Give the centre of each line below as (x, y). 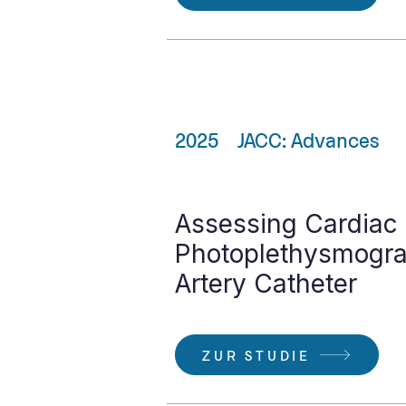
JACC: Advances (308, 140)
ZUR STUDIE (256, 355)
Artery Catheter (266, 284)
